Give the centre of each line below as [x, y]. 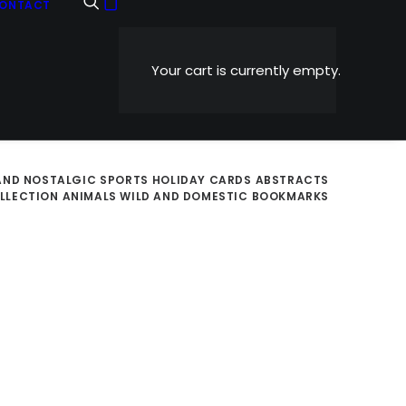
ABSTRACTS [292, 180]
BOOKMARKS [290, 196]
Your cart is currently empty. [246, 70]
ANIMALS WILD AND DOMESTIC [155, 196]
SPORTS [124, 180]
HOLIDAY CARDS [202, 180]
